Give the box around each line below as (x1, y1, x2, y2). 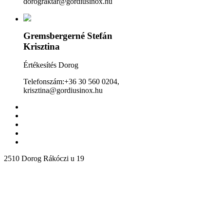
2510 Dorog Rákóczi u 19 (4, 154, 84, 163)
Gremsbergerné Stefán (23, 30, 112, 41)
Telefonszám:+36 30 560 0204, (23, 77, 119, 86)
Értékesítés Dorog (23, 61, 78, 70)
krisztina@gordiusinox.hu (23, 86, 103, 95)
